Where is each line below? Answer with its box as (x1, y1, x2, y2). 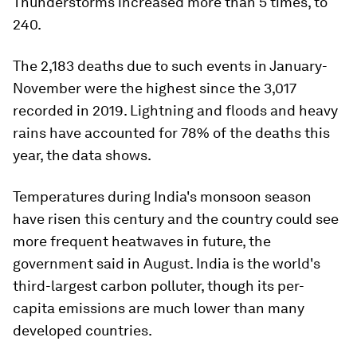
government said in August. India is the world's (13, 255, 320, 273)
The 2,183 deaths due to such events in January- (13, 57, 328, 75)
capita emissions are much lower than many (13, 300, 304, 317)
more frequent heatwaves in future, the (13, 233, 271, 250)
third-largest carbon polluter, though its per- (13, 277, 304, 295)
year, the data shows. (13, 147, 151, 164)
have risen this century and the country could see (13, 210, 339, 228)
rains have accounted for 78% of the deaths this (13, 124, 330, 142)
